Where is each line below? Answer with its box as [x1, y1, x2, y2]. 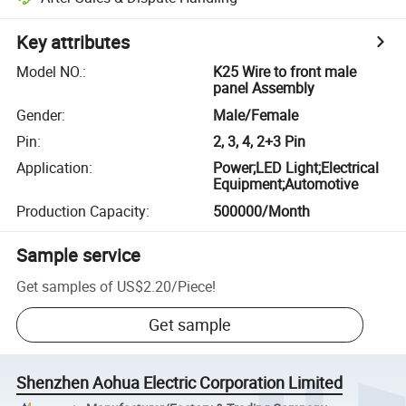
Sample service [16, 242, 141, 267]
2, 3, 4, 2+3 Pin [213, 130, 306, 151]
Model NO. [16, 62, 83, 82]
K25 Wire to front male [213, 62, 357, 82]
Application [16, 158, 90, 179]
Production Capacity [16, 200, 147, 221]
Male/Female [213, 104, 299, 125]
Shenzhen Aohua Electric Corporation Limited [16, 372, 343, 394]
